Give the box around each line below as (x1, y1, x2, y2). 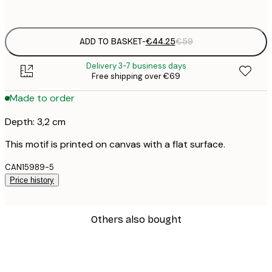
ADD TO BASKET (79, 36, 142, 47)
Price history (10, 175, 54, 185)
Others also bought (90, 213, 182, 225)
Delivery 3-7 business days (86, 60, 186, 71)
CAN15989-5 (5, 161, 54, 172)
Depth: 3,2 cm (5, 115, 66, 128)
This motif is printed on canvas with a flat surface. (5, 137, 225, 151)
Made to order (10, 92, 75, 105)
